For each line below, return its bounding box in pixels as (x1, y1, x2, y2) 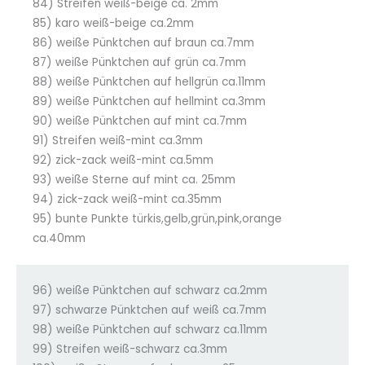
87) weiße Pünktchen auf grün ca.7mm (33, 54, 246, 70)
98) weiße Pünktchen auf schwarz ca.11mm (33, 321, 267, 337)
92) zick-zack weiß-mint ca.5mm (33, 152, 213, 168)
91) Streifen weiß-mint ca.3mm (33, 132, 203, 148)
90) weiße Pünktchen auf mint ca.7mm (33, 112, 247, 129)
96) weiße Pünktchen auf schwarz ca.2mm (33, 282, 267, 298)
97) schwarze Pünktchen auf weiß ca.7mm (33, 301, 266, 318)
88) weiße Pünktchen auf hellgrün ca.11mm (33, 73, 266, 90)
